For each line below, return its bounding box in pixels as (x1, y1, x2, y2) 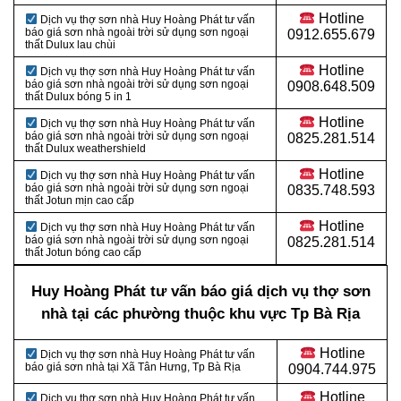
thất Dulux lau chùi (25, 38, 115, 52)
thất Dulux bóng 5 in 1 (25, 90, 132, 104)
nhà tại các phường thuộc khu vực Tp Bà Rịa (41, 305, 360, 323)
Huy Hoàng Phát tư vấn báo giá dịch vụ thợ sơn (30, 283, 371, 301)
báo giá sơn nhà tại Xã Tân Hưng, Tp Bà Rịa (25, 361, 241, 374)
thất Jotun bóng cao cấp (25, 246, 141, 260)
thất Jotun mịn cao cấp (25, 194, 134, 208)
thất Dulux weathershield (25, 142, 146, 156)
